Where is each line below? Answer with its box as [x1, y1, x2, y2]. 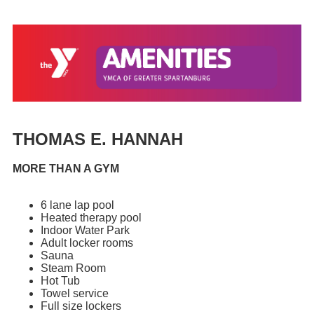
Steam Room [41, 262, 109, 275]
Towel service [41, 287, 109, 300]
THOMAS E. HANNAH [13, 129, 183, 149]
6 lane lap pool [41, 199, 114, 212]
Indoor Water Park [41, 224, 132, 237]
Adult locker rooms [41, 237, 133, 250]
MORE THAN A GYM [13, 163, 119, 175]
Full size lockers [41, 300, 121, 313]
